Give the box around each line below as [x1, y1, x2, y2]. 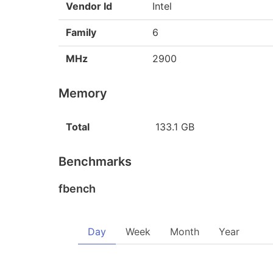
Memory [58, 86, 107, 101]
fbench [58, 182, 96, 195]
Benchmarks [58, 154, 132, 169]
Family [66, 26, 96, 38]
